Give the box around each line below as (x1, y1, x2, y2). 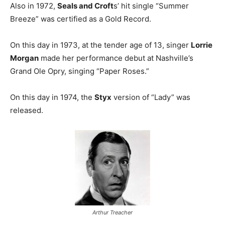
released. (10, 105, 43, 116)
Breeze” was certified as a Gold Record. (10, 14, 151, 24)
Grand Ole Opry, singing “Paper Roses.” (10, 66, 149, 76)
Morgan (10, 53, 39, 63)
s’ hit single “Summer (114, 1, 189, 11)
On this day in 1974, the (10, 92, 94, 102)
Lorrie (191, 40, 212, 50)
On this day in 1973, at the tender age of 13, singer (10, 40, 191, 50)
